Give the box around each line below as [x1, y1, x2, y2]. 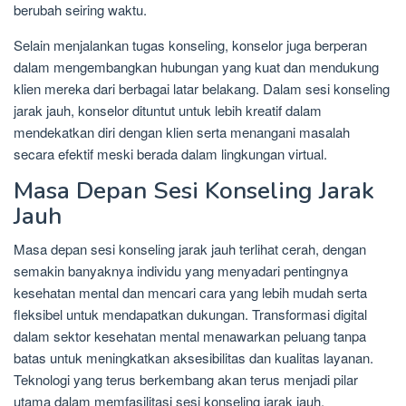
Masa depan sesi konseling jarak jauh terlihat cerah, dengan [14, 238, 366, 258]
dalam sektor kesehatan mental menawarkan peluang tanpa [14, 325, 366, 345]
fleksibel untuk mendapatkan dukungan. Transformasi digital [14, 304, 367, 324]
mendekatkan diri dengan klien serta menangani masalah [14, 121, 350, 141]
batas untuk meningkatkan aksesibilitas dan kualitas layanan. [14, 347, 373, 367]
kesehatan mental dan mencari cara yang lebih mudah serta [14, 282, 367, 302]
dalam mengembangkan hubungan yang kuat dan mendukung [14, 56, 379, 76]
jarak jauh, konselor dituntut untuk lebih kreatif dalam [14, 100, 322, 120]
